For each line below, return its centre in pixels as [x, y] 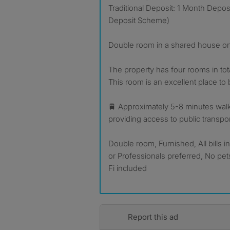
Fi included [128, 168]
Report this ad [153, 217]
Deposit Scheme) [139, 20]
